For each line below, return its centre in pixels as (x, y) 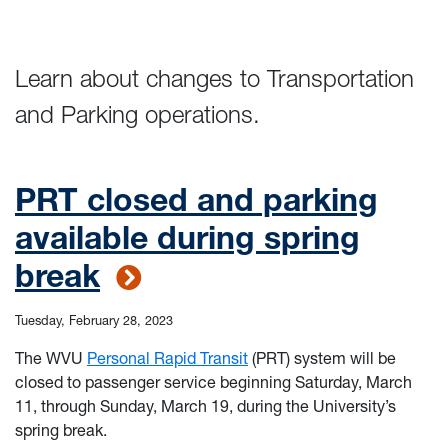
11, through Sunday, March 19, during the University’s (205, 406)
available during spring (187, 237)
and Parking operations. (137, 114)
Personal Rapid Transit (167, 358)
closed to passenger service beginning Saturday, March (213, 382)
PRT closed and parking (196, 199)
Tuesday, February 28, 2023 (94, 320)
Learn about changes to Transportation (214, 78)
